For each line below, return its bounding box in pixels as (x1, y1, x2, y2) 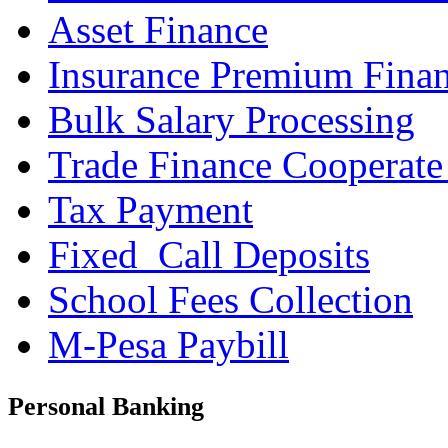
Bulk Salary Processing (48, 98, 415, 142)
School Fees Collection (48, 278, 413, 322)
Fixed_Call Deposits (48, 233, 370, 277)
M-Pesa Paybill (48, 323, 289, 367)
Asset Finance (48, 8, 268, 52)
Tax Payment (48, 188, 253, 232)
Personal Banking (8, 392, 204, 422)
